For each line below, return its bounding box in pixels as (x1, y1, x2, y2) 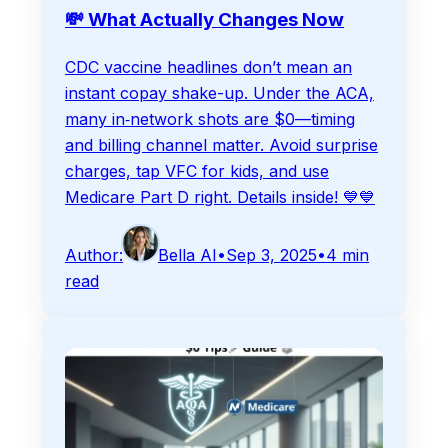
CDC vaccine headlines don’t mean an (65, 57, 352, 78)
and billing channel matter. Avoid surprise (65, 135, 378, 156)
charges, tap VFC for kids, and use (65, 161, 329, 182)
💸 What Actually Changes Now (65, 8, 344, 32)
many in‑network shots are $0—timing (65, 109, 355, 130)
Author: (65, 245, 123, 266)
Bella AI (158, 245, 217, 266)
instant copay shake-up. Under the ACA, (65, 83, 374, 104)
